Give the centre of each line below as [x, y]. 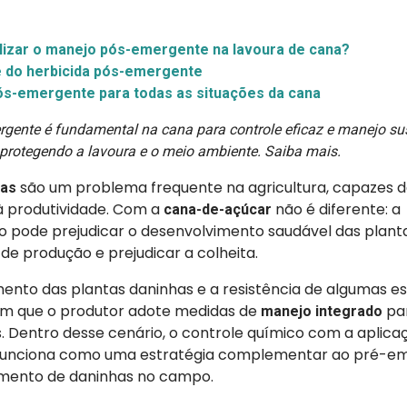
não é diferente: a [336, 209]
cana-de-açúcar [217, 209]
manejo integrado [321, 311]
